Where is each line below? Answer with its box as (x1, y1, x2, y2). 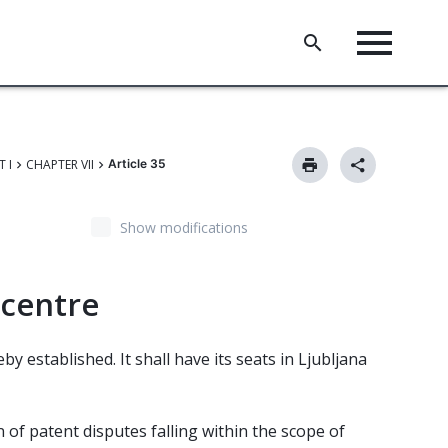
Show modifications (119, 218, 248, 237)
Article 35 (108, 156, 166, 171)
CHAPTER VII (26, 156, 94, 173)
